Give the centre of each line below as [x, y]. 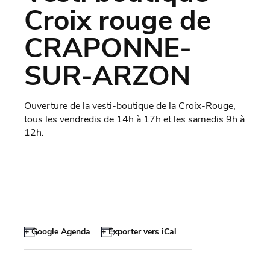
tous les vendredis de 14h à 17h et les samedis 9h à [134, 119]
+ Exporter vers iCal [139, 231]
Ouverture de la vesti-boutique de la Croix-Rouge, [130, 106]
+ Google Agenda [57, 231]
